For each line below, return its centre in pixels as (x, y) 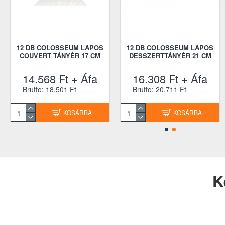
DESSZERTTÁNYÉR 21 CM (170, 55)
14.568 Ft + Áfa (60, 79)
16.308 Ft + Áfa (170, 79)
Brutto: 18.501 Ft (49, 89)
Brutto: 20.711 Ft (159, 89)
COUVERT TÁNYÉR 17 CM (60, 55)
